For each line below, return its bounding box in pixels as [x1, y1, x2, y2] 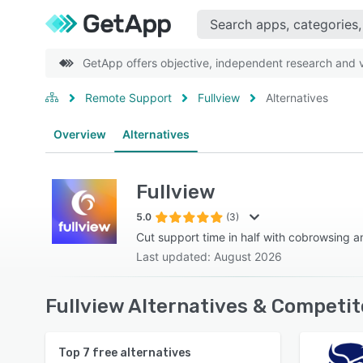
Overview [53, 127, 106, 141]
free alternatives [90, 346, 191, 360]
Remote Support [85, 91, 172, 105]
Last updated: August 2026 [136, 250, 282, 263]
